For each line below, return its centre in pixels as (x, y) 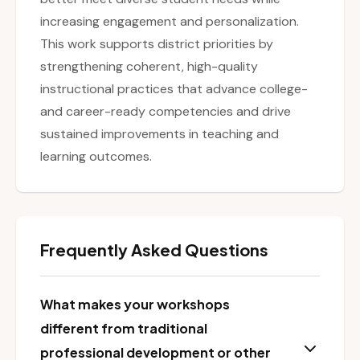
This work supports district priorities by (157, 44)
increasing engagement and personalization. (170, 22)
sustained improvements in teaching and (160, 134)
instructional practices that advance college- (174, 89)
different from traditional (124, 329)
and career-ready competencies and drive (166, 112)
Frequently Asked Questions (154, 250)
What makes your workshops (135, 305)
